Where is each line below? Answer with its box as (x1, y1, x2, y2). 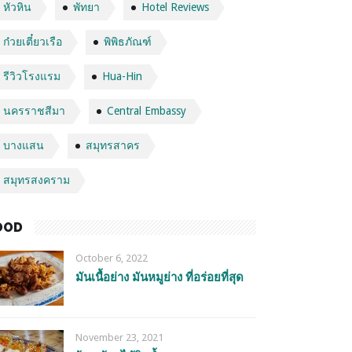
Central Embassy (107, 104, 186, 117)
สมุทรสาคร (86, 139, 140, 152)
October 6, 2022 (75, 252, 148, 264)
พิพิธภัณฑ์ (104, 35, 152, 48)
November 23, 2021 (75, 332, 163, 343)
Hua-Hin (102, 70, 142, 82)
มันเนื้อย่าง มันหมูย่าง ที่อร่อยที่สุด (75, 270, 244, 284)
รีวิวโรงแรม (3, 70, 60, 82)
